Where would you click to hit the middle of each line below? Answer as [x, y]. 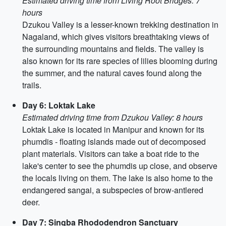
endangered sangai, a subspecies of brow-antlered [113, 190]
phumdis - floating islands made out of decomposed [114, 142]
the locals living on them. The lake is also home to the [118, 178]
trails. [32, 85]
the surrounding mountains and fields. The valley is [113, 49]
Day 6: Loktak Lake [59, 105]
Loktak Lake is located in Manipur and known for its [113, 129]
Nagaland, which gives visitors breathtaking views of [116, 37]
